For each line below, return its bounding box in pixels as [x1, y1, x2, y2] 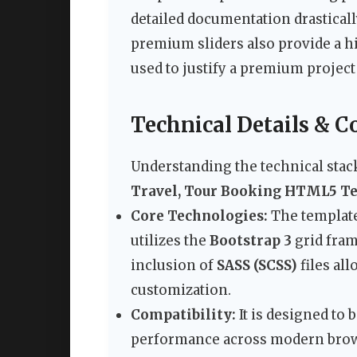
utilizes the [131, 232, 210, 250]
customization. [131, 281, 231, 300]
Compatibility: [131, 306, 236, 324]
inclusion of [131, 257, 217, 275]
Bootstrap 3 [210, 232, 292, 250]
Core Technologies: [131, 207, 268, 226]
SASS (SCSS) [217, 257, 297, 275]
